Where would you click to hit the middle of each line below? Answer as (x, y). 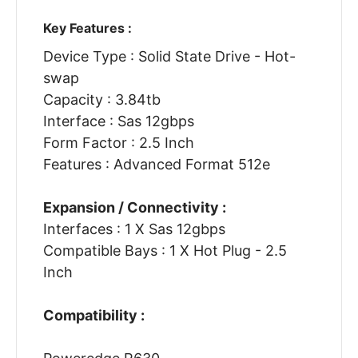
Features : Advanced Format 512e (156, 165)
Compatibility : (93, 316)
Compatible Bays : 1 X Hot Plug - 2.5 (165, 251)
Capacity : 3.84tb (101, 100)
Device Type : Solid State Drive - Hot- (169, 57)
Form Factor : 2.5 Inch (118, 143)
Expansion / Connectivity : (134, 208)
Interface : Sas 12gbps (118, 121)
